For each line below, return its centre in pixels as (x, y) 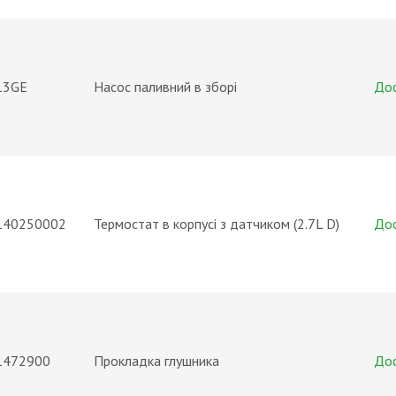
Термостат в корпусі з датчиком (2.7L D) (217, 224)
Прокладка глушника (158, 361)
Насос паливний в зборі (165, 87)
